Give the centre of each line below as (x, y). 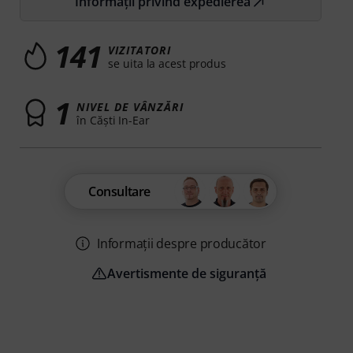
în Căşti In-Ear (113, 120)
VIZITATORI (139, 50)
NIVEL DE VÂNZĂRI (130, 106)
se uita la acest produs (167, 63)
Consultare (120, 192)
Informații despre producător (182, 244)
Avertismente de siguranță (186, 274)
